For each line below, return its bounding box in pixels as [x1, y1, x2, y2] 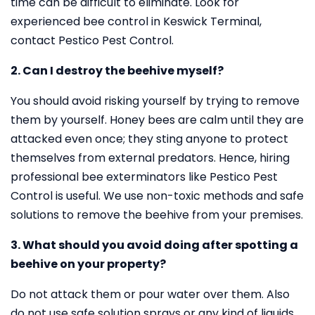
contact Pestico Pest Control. [11, 32, 174, 49]
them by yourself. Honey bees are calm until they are [11, 112, 304, 128]
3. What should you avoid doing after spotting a [11, 237, 298, 253]
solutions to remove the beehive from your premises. [11, 207, 303, 223]
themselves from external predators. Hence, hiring [11, 150, 290, 166]
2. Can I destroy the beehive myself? [11, 63, 224, 79]
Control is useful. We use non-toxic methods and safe [11, 188, 304, 204]
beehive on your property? [11, 256, 166, 272]
